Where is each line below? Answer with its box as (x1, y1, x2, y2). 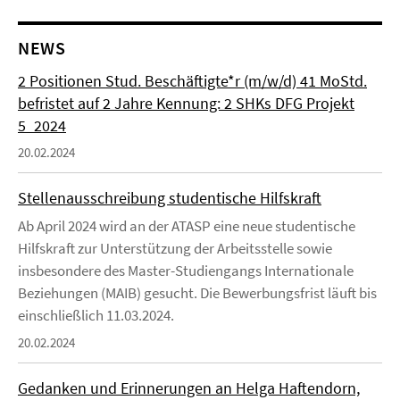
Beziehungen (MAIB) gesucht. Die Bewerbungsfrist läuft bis (18, 283, 377, 303)
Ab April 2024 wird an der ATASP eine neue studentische (18, 216, 355, 236)
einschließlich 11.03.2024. (18, 305, 174, 325)
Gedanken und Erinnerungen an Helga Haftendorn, (18, 378, 360, 398)
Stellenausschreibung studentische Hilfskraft (18, 187, 321, 208)
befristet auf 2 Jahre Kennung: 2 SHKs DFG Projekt (18, 93, 354, 113)
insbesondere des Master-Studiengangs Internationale (18, 261, 354, 280)
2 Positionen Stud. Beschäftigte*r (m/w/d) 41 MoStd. (18, 71, 367, 91)
